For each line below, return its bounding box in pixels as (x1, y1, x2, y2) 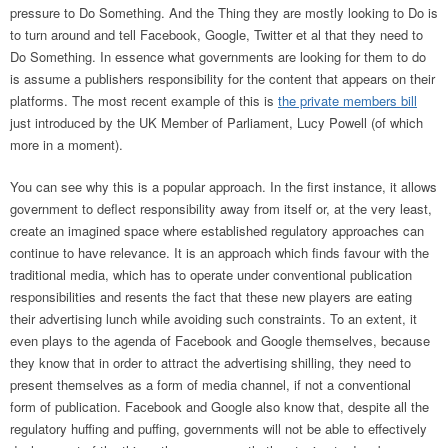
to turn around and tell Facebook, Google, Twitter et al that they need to (10, 25, 423, 45)
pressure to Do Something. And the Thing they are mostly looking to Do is (10, 3, 438, 23)
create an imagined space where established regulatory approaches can (10, 221, 424, 241)
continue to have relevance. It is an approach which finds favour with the (10, 243, 429, 263)
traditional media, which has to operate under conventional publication (10, 265, 412, 285)
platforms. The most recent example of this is (10, 91, 278, 111)
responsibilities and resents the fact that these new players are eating (10, 287, 412, 307)
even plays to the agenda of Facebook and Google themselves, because (10, 331, 430, 351)
